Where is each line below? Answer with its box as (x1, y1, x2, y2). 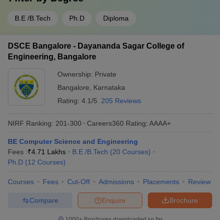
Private (95, 70, 116, 78)
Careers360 (87, 119, 124, 127)
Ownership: (57, 70, 95, 78)
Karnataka (93, 83, 125, 91)
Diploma (103, 14, 129, 22)
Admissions (99, 178, 134, 186)
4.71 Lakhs (31, 148, 66, 156)
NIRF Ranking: (8, 119, 54, 127)
